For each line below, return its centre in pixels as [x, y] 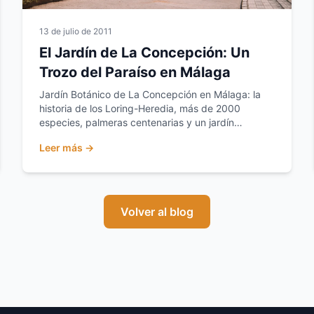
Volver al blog [157, 212]
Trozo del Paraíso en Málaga [135, 72]
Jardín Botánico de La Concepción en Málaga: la [150, 94]
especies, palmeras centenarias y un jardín [137, 122]
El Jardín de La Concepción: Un [144, 53]
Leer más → [67, 148]
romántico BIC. [73, 136]
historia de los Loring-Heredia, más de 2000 [140, 108]
